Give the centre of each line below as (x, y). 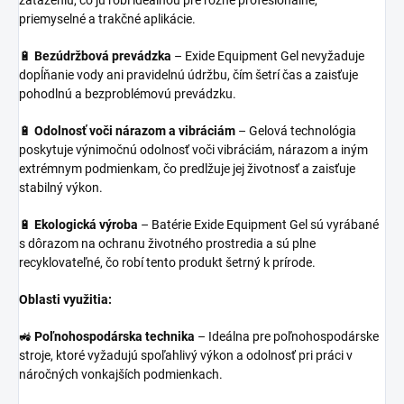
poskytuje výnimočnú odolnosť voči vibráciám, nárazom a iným (193, 150)
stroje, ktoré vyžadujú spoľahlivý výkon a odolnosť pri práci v (186, 356)
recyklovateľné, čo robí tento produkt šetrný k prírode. (167, 263)
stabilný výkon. (61, 188)
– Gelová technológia (296, 131)
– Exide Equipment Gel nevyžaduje (268, 56)
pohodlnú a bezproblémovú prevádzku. (128, 94)
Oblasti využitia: (65, 300)
